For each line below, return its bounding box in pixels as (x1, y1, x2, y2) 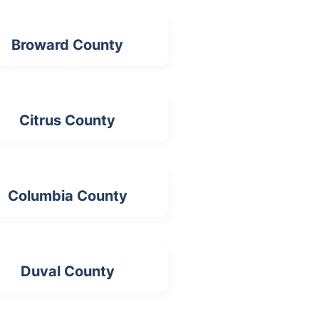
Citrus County (19, 112, 116, 129)
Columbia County (7, 187, 127, 204)
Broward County (11, 36, 124, 53)
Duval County (20, 263, 115, 280)
